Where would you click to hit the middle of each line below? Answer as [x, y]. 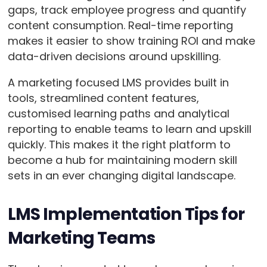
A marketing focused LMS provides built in [118, 83]
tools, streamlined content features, [103, 98]
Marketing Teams [81, 238]
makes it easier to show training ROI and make [131, 41]
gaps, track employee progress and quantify [127, 10]
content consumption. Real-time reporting [120, 26]
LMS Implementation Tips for [126, 215]
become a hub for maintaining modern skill [122, 160]
